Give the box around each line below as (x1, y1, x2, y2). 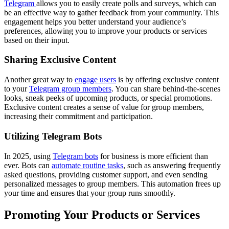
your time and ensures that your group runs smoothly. (4, 188, 175, 197)
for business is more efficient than (98, 151, 208, 161)
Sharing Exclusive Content (4, 54, 116, 65)
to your (4, 84, 29, 94)
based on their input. (4, 35, 70, 44)
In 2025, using (4, 151, 53, 161)
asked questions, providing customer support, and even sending (4, 170, 208, 179)
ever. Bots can (4, 161, 52, 170)
